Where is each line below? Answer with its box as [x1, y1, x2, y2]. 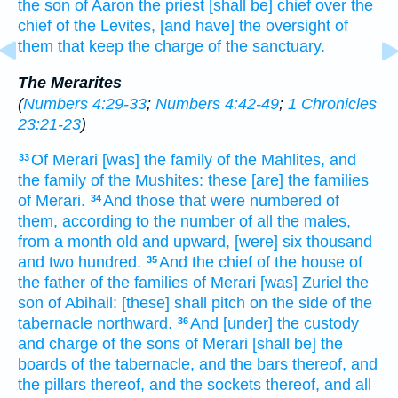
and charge [18, 335, 98, 354]
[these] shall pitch [122, 294, 245, 313]
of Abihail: [48, 294, 117, 313]
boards [18, 355, 67, 374]
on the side [250, 294, 328, 313]
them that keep [18, 37, 123, 56]
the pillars [18, 376, 86, 394]
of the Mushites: [91, 171, 203, 190]
